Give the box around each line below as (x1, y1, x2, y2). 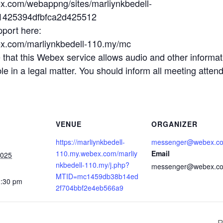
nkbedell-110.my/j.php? (56, 160, 129, 170)
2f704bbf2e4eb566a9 (56, 183, 123, 193)
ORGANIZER (151, 119, 198, 129)
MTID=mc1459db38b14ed (56, 171, 138, 181)
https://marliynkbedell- (56, 137, 125, 147)
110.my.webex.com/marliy (56, 148, 137, 158)
